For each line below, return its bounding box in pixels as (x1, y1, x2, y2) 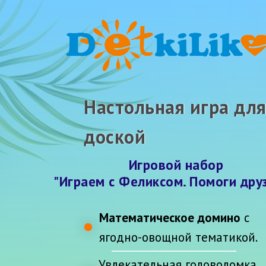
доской (84, 124, 145, 149)
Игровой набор (128, 156, 224, 173)
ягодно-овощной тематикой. (99, 229, 258, 245)
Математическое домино (99, 210, 240, 226)
